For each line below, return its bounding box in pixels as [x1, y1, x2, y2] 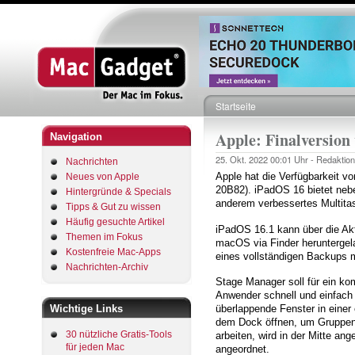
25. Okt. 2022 [216, 153, 270, 166]
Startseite [216, 99, 256, 113]
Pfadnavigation [216, 112, 307, 132]
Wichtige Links [50, 303, 123, 315]
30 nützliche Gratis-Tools [66, 328, 172, 340]
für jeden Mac [66, 341, 124, 353]
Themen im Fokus [66, 231, 143, 242]
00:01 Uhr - [270, 153, 316, 166]
